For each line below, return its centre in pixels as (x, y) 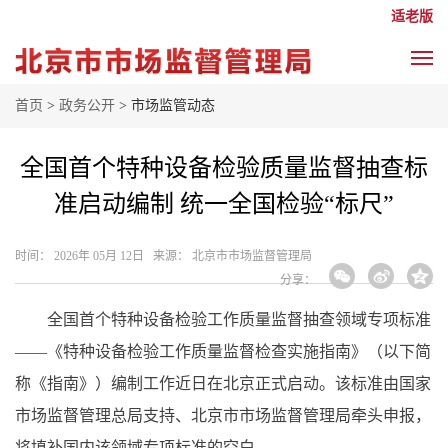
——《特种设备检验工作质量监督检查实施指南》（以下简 (223, 351)
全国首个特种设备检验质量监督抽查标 (224, 168)
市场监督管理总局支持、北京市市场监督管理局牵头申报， (223, 415)
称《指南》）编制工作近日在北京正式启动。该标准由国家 (223, 383)
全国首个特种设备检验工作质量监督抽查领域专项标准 (223, 319)
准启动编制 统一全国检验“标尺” (224, 204)
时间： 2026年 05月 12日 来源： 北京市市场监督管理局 (163, 256)
